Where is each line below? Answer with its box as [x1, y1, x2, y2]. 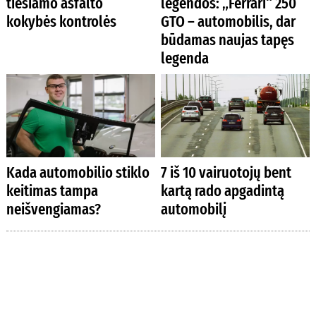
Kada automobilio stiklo [6, 162, 150, 182]
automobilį [161, 199, 227, 219]
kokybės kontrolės [6, 11, 116, 31]
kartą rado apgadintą [161, 181, 285, 200]
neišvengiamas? [6, 199, 101, 219]
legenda [161, 48, 209, 68]
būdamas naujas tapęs [161, 30, 295, 49]
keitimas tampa [6, 181, 98, 200]
